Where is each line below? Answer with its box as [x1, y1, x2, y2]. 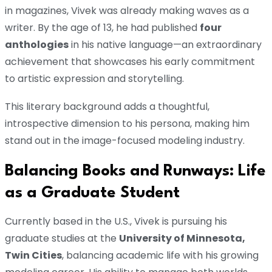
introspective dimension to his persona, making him [5, 117, 250, 131]
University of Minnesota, [119, 231, 245, 246]
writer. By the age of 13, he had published [5, 21, 200, 35]
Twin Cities [5, 248, 62, 263]
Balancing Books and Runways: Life [5, 163, 266, 180]
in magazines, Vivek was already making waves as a [5, 4, 249, 18]
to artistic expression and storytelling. [5, 72, 184, 86]
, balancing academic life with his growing [62, 248, 259, 263]
